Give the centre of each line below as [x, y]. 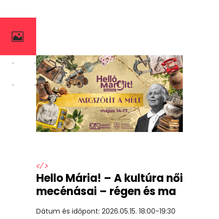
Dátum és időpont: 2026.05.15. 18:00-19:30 [108, 211]
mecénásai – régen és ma [106, 191]
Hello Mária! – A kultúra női [109, 178]
